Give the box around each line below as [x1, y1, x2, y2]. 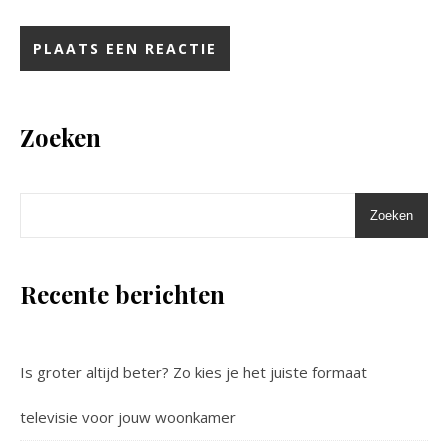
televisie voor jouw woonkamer [20, 406, 236, 427]
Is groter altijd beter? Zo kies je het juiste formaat [20, 361, 367, 382]
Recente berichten [20, 277, 225, 310]
